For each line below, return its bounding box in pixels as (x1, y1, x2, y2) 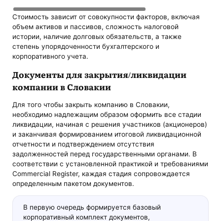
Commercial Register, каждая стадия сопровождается (12, 170, 190, 178)
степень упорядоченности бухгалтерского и (12, 42, 160, 50)
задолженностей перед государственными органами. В (12, 150, 197, 158)
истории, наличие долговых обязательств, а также (12, 32, 182, 40)
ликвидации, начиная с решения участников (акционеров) (12, 120, 208, 129)
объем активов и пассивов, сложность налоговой (12, 22, 179, 31)
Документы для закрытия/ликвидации (12, 68, 187, 80)
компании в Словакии (12, 80, 111, 93)
